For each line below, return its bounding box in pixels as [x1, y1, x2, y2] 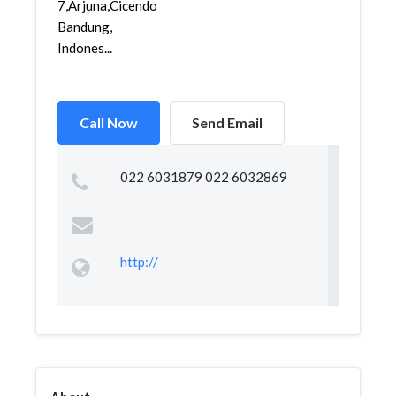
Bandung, [57, 19, 112, 34]
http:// [119, 254, 158, 270]
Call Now [80, 114, 138, 131]
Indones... [57, 40, 112, 56]
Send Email [192, 114, 263, 131]
